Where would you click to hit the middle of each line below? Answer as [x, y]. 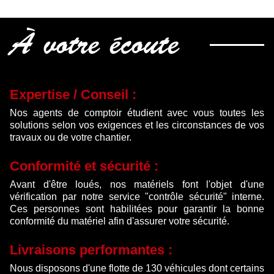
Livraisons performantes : [91, 250]
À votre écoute [94, 47]
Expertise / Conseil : [73, 94]
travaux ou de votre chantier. [71, 137]
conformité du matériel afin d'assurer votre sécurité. [120, 221]
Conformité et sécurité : [84, 166]
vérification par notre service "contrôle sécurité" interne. [137, 196]
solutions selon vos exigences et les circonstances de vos [137, 125]
